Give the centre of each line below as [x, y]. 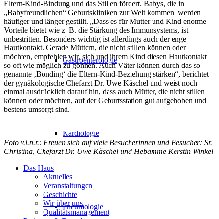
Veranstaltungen [68, 185]
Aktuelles [58, 176]
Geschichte [60, 194]
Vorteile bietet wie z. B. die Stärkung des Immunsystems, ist [96, 30]
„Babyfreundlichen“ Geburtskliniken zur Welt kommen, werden [102, 12]
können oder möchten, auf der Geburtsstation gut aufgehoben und [105, 100]
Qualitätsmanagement [76, 212]
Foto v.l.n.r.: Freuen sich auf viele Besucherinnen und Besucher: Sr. [108, 142]
